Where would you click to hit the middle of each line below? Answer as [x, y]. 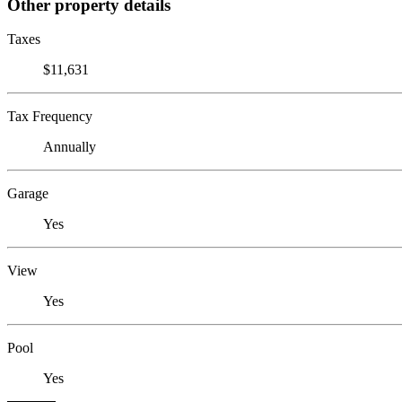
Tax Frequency [50, 117]
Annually [70, 147]
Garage [28, 194]
